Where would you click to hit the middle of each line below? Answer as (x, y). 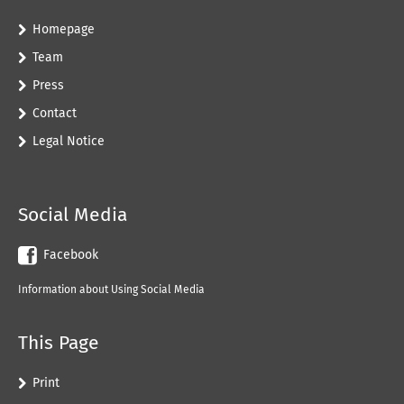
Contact (55, 113)
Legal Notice (69, 141)
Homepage (64, 29)
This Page (59, 343)
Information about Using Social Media (111, 289)
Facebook (71, 254)
